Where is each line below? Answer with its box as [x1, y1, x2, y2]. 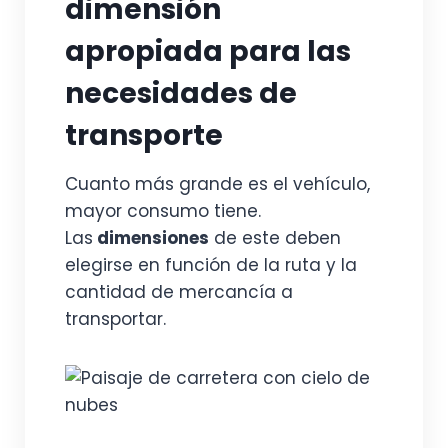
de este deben [209, 226, 341, 250]
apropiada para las [65, 32, 351, 71]
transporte [65, 116, 223, 155]
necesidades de [65, 74, 297, 113]
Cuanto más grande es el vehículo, [65, 172, 370, 196]
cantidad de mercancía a [65, 280, 293, 304]
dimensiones [93, 226, 209, 250]
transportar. [65, 307, 166, 331]
